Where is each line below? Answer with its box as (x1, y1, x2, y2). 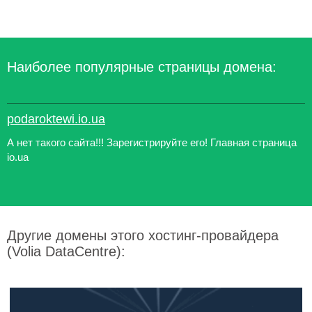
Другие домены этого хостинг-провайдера (7, 228, 279, 243)
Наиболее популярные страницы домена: (7, 59, 276, 75)
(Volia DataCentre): (7, 244, 125, 259)
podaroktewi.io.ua (7, 112, 105, 126)
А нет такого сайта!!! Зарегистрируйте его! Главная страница (7, 136, 297, 148)
